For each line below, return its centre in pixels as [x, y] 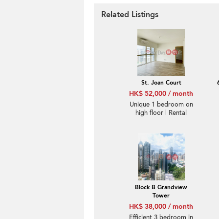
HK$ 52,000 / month [161, 94]
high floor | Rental [161, 113]
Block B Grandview [161, 187]
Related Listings [130, 15]
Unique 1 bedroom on [161, 105]
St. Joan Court [161, 83]
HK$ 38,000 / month [161, 207]
